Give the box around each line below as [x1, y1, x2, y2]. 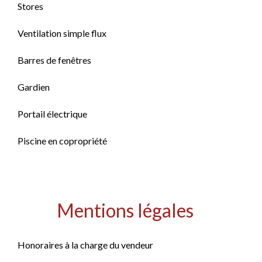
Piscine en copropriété [18, 135, 107, 146]
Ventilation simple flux [18, 27, 106, 39]
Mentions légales [57, 199, 194, 222]
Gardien [18, 81, 50, 92]
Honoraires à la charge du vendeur [18, 239, 153, 250]
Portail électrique [18, 108, 87, 119]
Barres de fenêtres [18, 54, 91, 65]
